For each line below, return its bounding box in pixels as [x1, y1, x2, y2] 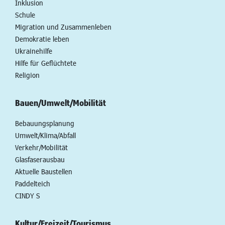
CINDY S [15, 191, 40, 200]
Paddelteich [15, 179, 50, 188]
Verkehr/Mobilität [15, 143, 68, 152]
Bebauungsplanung [15, 119, 74, 128]
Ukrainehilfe [15, 46, 52, 55]
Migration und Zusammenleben [15, 22, 111, 31]
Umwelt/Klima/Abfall [15, 131, 76, 140]
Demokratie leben [15, 34, 69, 43]
